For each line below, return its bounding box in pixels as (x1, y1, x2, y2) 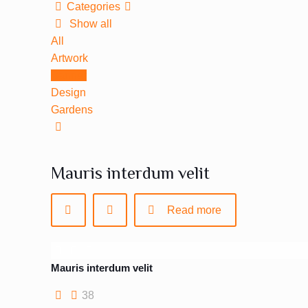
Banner (51, 69, 87, 81)
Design (51, 87, 87, 98)
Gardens (51, 104, 93, 115)
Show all (66, 18, 112, 30)
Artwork (51, 52, 89, 64)
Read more (167, 204, 222, 216)
